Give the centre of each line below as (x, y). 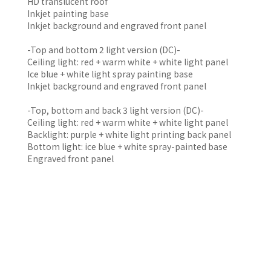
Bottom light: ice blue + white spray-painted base (127, 147)
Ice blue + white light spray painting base (110, 74)
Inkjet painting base (68, 14)
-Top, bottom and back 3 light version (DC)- (116, 110)
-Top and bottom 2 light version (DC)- (104, 50)
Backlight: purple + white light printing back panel (129, 135)
